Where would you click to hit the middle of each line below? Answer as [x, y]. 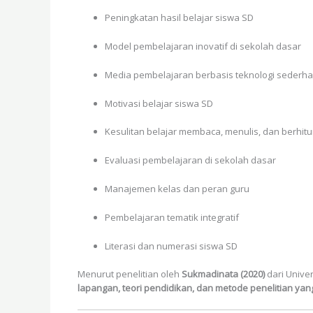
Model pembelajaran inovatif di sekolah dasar [203, 46]
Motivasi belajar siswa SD [159, 103]
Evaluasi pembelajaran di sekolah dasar [190, 160]
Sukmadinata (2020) [223, 274]
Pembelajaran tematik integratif [172, 217]
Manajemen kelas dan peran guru [177, 188]
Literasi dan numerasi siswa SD [171, 246]
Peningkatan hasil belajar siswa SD [179, 18]
